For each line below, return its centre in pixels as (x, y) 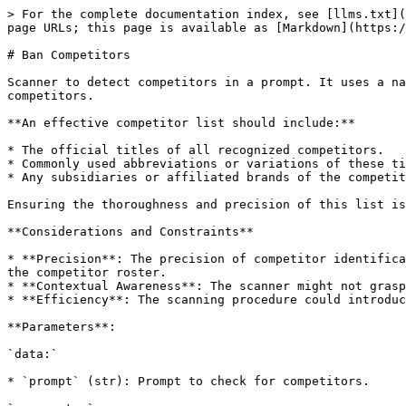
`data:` (33, 354)
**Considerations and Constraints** (130, 232)
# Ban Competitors (69, 55)
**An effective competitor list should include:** (181, 123)
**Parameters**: (62, 327)
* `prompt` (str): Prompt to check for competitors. (188, 381)
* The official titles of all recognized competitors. (196, 150)
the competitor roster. (87, 272)
